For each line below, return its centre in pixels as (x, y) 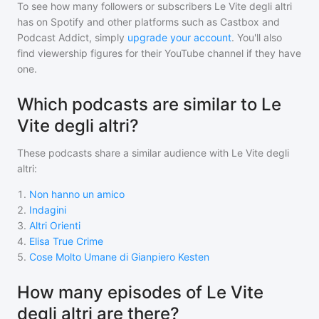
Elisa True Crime (66, 241)
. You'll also (257, 37)
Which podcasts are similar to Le (149, 104)
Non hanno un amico (77, 194)
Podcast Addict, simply (71, 37)
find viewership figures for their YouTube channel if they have (159, 53)
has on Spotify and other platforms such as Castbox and (148, 22)
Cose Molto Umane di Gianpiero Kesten (119, 257)
